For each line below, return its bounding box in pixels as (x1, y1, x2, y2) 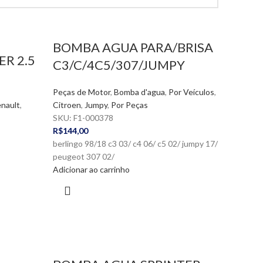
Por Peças (110, 100, 148, 110)
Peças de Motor (52, 87, 110, 97)
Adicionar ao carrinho (52, 164, 130, 174)
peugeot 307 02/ (52, 151, 114, 161)
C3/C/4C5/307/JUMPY (52, 57, 185, 73)
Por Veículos (168, 87, 214, 97)
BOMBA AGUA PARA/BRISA (52, 39, 213, 55)
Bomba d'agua (113, 87, 165, 97)
